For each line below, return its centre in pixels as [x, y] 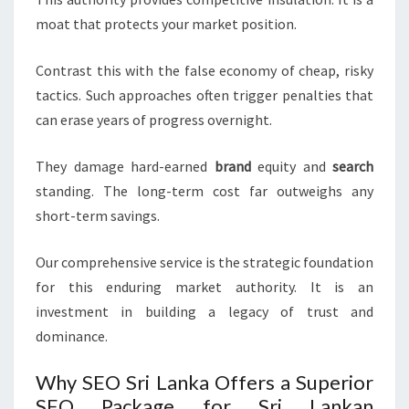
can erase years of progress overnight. [154, 120]
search [353, 167]
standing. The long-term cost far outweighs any [204, 191]
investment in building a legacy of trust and [204, 312]
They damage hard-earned [125, 167]
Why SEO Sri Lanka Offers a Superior [204, 383]
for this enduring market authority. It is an [204, 287]
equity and [291, 167]
